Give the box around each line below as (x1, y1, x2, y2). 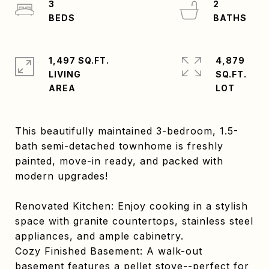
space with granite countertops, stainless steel (15, 215, 253, 227)
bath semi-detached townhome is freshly (15, 140, 223, 152)
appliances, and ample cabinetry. (15, 230, 184, 242)
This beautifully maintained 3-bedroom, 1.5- (15, 125, 238, 137)
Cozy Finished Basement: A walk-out (15, 245, 202, 257)
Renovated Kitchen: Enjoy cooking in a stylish (15, 200, 248, 212)
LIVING (49, 69, 81, 79)
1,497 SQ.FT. (49, 55, 109, 65)
